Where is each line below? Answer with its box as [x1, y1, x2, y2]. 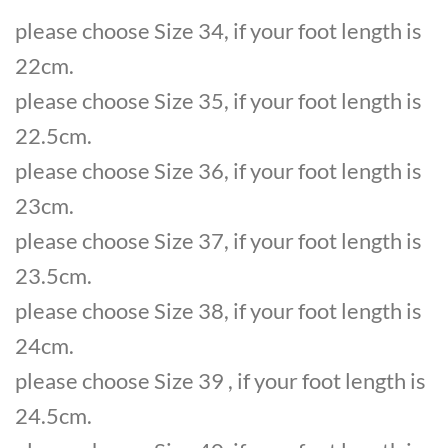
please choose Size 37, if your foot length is [15, 226, 422, 254]
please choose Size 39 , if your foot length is [15, 366, 426, 394]
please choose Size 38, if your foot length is [15, 296, 422, 324]
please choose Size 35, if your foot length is [15, 86, 422, 114]
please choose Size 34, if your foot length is [15, 16, 422, 44]
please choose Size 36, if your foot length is [15, 156, 422, 184]
